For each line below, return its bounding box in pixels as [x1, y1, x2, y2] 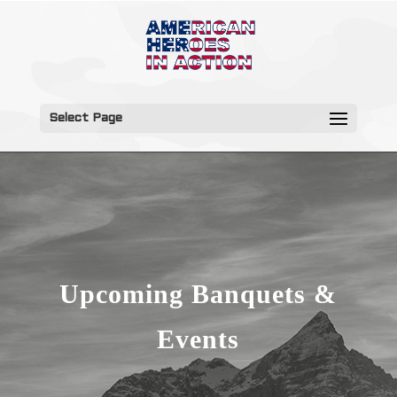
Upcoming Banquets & [59, 279, 338, 308]
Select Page [48, 113, 122, 124]
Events [157, 324, 240, 354]
